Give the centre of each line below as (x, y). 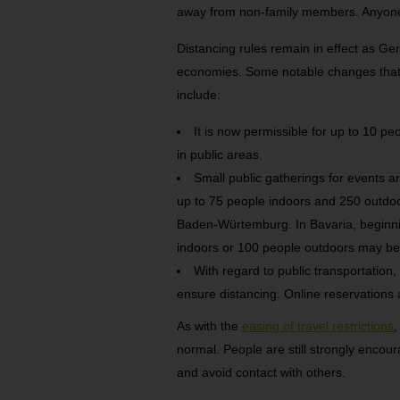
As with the (210, 326)
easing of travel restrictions (318, 326)
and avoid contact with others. (262, 373)
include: (199, 95)
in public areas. (220, 155)
